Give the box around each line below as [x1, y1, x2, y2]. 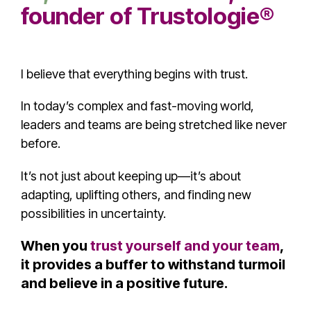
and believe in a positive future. [21, 274, 228, 292]
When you [21, 237, 90, 254]
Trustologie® [137, 1, 274, 30]
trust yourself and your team [90, 237, 280, 254]
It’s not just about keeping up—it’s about [21, 168, 241, 183]
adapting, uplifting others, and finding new [21, 187, 251, 202]
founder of [21, 1, 137, 30]
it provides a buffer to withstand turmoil [21, 255, 285, 273]
